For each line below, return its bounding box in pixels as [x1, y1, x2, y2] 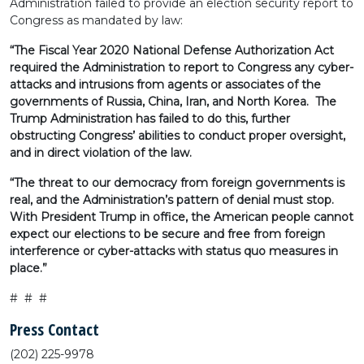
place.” [10, 261, 47, 275]
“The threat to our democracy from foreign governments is [10, 175, 344, 190]
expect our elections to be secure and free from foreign [10, 227, 325, 241]
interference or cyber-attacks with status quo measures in [10, 244, 338, 258]
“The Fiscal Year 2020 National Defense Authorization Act [10, 43, 334, 58]
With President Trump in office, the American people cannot [10, 210, 353, 224]
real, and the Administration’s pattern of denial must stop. [10, 193, 337, 207]
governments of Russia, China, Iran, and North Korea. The [10, 94, 336, 109]
